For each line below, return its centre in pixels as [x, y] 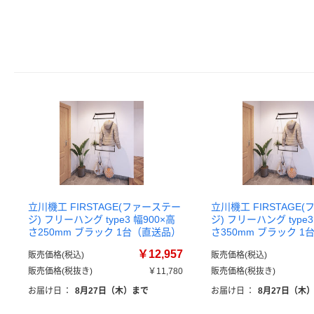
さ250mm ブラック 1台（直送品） [104, 232]
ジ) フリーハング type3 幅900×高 [102, 219]
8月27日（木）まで [112, 291]
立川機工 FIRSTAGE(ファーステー [104, 207]
